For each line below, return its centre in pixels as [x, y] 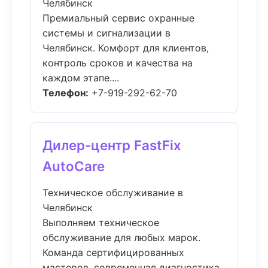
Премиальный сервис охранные [118, 18]
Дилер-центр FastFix [112, 145]
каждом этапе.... [81, 78]
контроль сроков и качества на [118, 63]
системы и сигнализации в [106, 33]
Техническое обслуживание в [113, 193]
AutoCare [74, 166]
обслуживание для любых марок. [121, 237]
